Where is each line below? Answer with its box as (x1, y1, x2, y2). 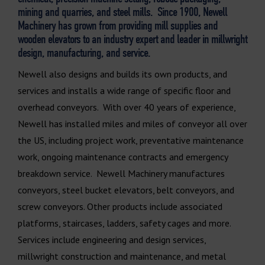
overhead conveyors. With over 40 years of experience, (18, 101, 235, 113)
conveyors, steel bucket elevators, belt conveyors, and (18, 183, 234, 196)
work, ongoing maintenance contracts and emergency (18, 150, 228, 163)
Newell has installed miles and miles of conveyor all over (18, 117, 247, 130)
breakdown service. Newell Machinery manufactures (18, 167, 225, 179)
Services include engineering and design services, (18, 233, 206, 245)
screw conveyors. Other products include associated (18, 200, 222, 212)
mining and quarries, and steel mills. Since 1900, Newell (18, 4, 227, 19)
